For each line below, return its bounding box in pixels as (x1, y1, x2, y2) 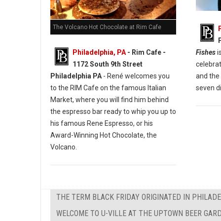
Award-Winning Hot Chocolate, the (50, 131, 157, 140)
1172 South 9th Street (73, 60, 143, 69)
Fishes (195, 48, 216, 56)
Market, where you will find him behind (50, 96, 169, 104)
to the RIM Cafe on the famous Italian (50, 84, 166, 92)
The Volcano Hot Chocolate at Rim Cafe (53, 24, 161, 31)
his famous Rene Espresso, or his (50, 119, 153, 128)
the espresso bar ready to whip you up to (50, 108, 176, 116)
